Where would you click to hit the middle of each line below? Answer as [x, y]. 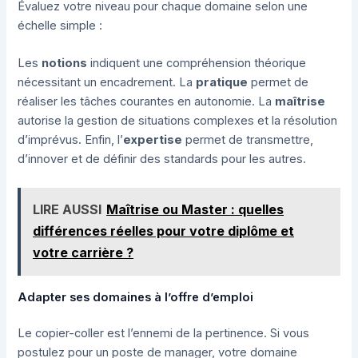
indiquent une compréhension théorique [197, 64]
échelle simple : [60, 26]
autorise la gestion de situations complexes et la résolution [178, 121]
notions [65, 64]
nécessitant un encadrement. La [107, 83]
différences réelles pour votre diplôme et [164, 231]
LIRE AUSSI [68, 210]
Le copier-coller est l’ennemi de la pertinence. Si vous [164, 334]
